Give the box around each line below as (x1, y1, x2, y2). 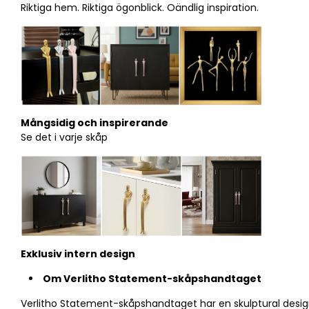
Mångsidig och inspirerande (21, 116, 168, 130)
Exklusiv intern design (21, 246, 135, 261)
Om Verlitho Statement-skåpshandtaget (43, 271, 261, 286)
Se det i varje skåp (21, 130, 108, 145)
